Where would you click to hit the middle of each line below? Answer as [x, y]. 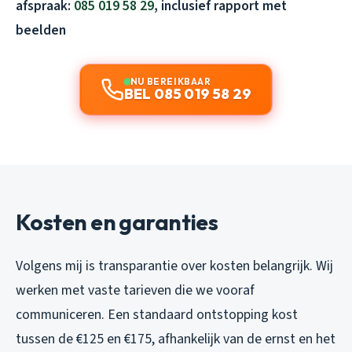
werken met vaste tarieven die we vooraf [135, 290]
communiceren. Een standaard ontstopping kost [157, 314]
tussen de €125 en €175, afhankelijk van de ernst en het [176, 339]
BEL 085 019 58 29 [188, 93]
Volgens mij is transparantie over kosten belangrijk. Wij [174, 266]
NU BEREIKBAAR [170, 81]
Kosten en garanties [117, 222]
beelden [41, 30]
